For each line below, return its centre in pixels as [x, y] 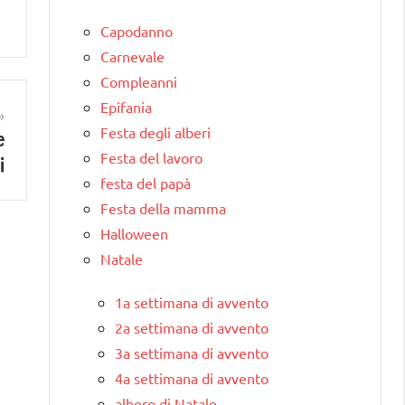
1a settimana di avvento [192, 301]
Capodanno [137, 30]
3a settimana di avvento [192, 352]
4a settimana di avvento [192, 377]
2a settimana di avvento [192, 327]
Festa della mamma [163, 207]
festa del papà [146, 182]
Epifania [126, 106]
